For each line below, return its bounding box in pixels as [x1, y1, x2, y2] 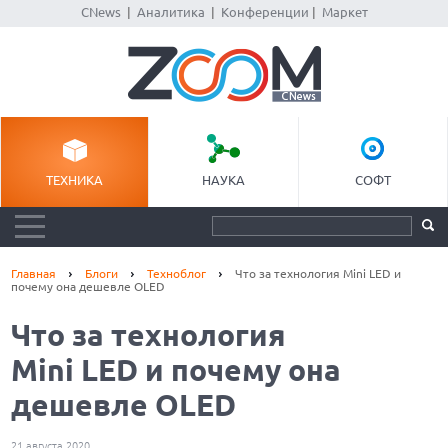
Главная [11, 267, 57, 280]
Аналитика [136, 5, 205, 19]
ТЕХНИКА [46, 173, 104, 187]
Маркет [321, 5, 368, 19]
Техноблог [147, 267, 207, 280]
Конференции [220, 5, 309, 19]
